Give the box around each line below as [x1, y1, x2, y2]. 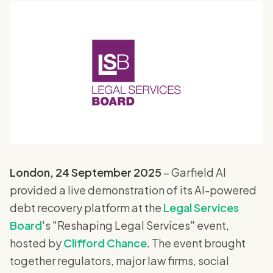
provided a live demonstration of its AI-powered [10, 183, 257, 197]
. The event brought [147, 236, 246, 250]
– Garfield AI [161, 165, 226, 179]
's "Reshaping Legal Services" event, [42, 218, 229, 232]
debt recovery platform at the [10, 200, 163, 214]
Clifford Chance [63, 236, 147, 250]
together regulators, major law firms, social [10, 253, 229, 268]
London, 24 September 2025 [10, 165, 161, 179]
